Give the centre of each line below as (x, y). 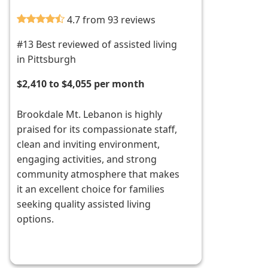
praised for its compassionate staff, (97, 130)
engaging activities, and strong (87, 159)
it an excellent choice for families (91, 189)
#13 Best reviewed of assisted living (97, 45)
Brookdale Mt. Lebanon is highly (90, 115)
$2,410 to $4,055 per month (81, 84)
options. (36, 219)
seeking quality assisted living (84, 204)
